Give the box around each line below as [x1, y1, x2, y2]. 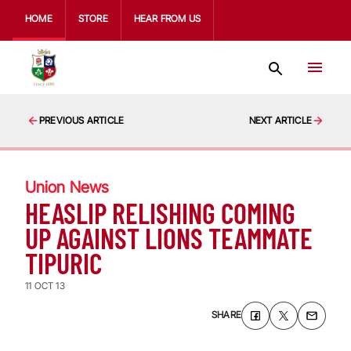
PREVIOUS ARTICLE [39, 114, 125, 126]
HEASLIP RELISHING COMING [25, 196, 295, 230]
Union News [25, 178, 109, 197]
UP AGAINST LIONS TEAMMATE [25, 221, 313, 255]
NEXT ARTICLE [248, 114, 312, 126]
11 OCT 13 [25, 280, 65, 291]
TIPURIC [25, 246, 102, 280]
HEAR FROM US [133, 13, 201, 24]
